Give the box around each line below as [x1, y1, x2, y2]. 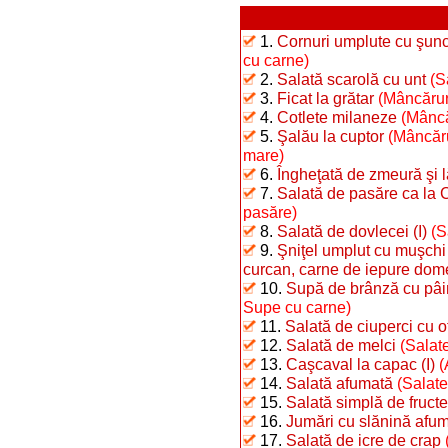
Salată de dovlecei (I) [277, 222, 427, 240]
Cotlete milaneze [277, 108, 397, 126]
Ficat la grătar [277, 89, 374, 107]
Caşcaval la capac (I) [286, 355, 435, 373]
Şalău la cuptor [277, 127, 384, 145]
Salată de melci [286, 336, 396, 354]
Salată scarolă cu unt [277, 70, 426, 88]
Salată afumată [286, 374, 393, 392]
